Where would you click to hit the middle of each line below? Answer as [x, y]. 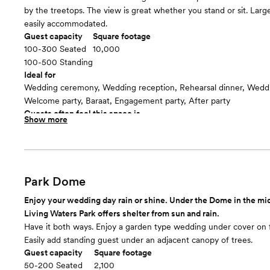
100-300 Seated [55, 49]
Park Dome [55, 181]
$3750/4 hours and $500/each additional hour [112, 151]
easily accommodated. [66, 24]
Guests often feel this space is [82, 113]
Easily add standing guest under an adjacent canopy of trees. [138, 240]
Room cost [45, 139]
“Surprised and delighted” [73, 126]
